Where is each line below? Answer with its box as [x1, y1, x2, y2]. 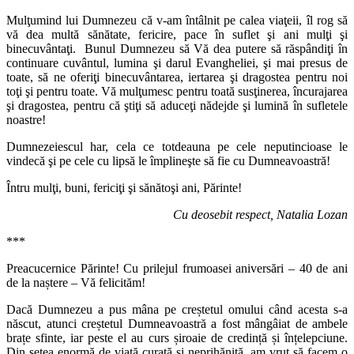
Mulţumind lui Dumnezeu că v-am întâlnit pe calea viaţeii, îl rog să [6, 13, 348, 28]
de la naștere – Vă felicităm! [6, 276, 145, 290]
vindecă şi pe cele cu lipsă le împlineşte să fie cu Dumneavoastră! [6, 154, 330, 168]
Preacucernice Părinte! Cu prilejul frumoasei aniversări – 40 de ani [6, 262, 348, 276]
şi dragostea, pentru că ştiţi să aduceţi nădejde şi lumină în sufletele [6, 99, 348, 113]
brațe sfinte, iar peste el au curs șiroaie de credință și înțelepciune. [6, 331, 348, 345]
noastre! [6, 113, 46, 127]
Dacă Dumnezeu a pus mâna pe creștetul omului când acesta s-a [6, 303, 348, 317]
